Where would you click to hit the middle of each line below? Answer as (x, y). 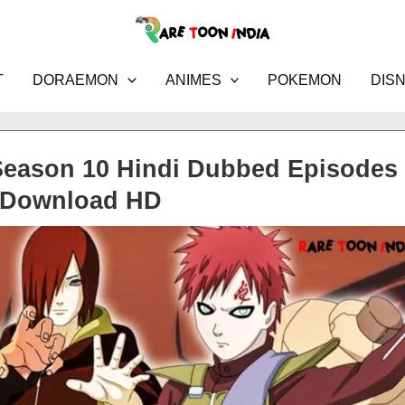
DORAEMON (76, 80)
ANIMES (193, 80)
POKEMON (305, 80)
